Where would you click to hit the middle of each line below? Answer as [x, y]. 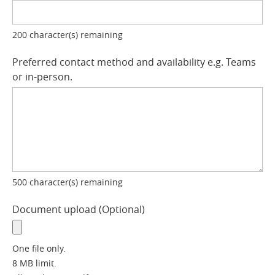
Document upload [56, 210]
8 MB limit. [34, 263]
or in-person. [42, 77]
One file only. [39, 249]
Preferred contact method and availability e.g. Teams [134, 62]
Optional [122, 210]
